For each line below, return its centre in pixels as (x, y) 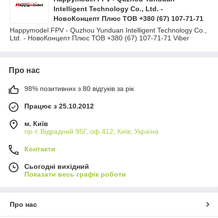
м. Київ (36, 124)
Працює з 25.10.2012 (59, 106)
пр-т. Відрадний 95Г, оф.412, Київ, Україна (91, 131)
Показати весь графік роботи (75, 174)
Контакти (40, 149)
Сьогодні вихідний (57, 166)
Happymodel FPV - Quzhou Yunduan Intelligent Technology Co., (108, 30)
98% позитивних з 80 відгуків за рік (79, 89)
